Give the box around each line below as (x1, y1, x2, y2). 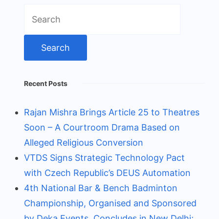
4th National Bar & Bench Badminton (24, 182, 177, 193)
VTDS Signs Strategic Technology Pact (24, 152, 185, 163)
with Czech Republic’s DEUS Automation (24, 167, 191, 178)
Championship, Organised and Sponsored (24, 197, 197, 208)
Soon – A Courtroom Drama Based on (24, 122, 180, 132)
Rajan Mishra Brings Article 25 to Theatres (24, 107, 199, 117)
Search (23, 5, 52, 16)
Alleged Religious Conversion (24, 137, 143, 148)
